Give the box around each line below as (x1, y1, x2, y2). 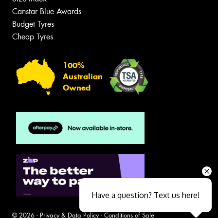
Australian (63, 72, 103, 82)
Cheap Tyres (12, 31, 53, 42)
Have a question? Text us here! (91, 190, 200, 200)
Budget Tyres (12, 18, 54, 29)
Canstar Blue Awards (12, 6, 81, 17)
